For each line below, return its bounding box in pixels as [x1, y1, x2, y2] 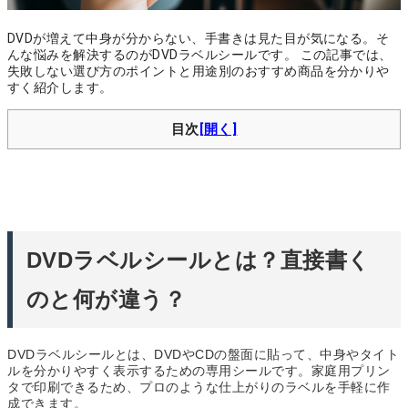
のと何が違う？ [26, 286, 187, 311]
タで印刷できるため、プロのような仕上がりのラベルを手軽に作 [7, 379, 391, 394]
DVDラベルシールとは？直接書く [26, 247, 371, 272]
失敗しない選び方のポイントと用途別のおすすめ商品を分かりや [7, 63, 390, 78]
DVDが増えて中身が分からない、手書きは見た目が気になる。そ [7, 30, 390, 46]
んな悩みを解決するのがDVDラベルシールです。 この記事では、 [7, 46, 393, 62]
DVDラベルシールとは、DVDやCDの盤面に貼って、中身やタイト [7, 346, 399, 362]
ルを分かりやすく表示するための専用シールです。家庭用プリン [7, 362, 391, 378]
